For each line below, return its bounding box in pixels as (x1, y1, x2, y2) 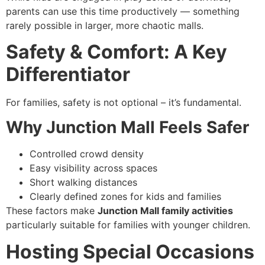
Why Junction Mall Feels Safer (6, 117, 249, 138)
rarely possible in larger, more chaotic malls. (6, 19, 203, 31)
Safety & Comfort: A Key (6, 40, 227, 64)
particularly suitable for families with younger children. (6, 219, 250, 231)
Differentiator (6, 63, 130, 86)
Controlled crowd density (30, 148, 144, 160)
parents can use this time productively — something (6, 5, 240, 17)
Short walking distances (30, 176, 137, 189)
